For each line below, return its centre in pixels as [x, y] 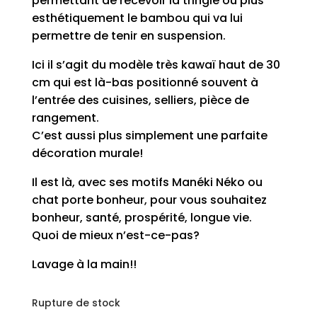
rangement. [65, 118]
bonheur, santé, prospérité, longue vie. [142, 218]
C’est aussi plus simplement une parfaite [149, 136]
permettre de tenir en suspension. [128, 36]
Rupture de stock [76, 304]
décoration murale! [87, 154]
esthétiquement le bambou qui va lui [137, 18]
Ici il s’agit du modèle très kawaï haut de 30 [156, 65]
